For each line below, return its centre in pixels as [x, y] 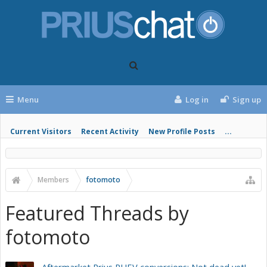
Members [53, 180]
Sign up [247, 100]
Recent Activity [110, 131]
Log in [197, 100]
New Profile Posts [182, 131]
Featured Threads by [97, 213]
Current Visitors [41, 131]
